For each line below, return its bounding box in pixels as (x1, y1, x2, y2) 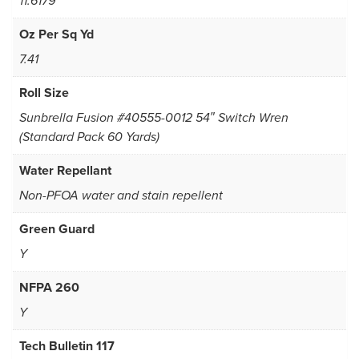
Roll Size (19, 83, 69, 103)
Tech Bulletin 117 (19, 337, 115, 356)
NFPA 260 (19, 278, 79, 297)
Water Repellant (19, 161, 111, 180)
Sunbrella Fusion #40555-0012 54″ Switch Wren (19, 111, 288, 127)
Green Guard (19, 220, 95, 239)
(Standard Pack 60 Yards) (19, 130, 159, 146)
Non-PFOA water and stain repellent (19, 188, 223, 204)
